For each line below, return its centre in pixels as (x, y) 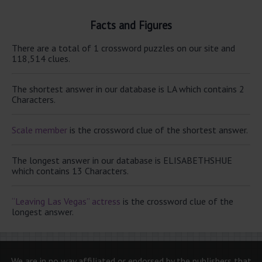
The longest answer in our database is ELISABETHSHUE (122, 160)
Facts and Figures (131, 25)
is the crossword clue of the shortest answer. (158, 130)
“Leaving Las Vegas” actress (66, 201)
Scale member (39, 130)
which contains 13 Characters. (70, 170)
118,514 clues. (41, 58)
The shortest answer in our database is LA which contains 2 (128, 89)
